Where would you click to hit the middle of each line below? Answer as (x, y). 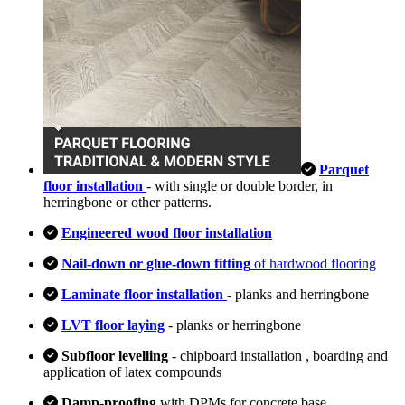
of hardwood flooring (313, 263)
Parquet (344, 169)
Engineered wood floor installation (167, 232)
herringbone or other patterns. (127, 202)
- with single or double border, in (240, 185)
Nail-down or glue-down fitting (156, 263)
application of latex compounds (132, 372)
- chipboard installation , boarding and (278, 355)
